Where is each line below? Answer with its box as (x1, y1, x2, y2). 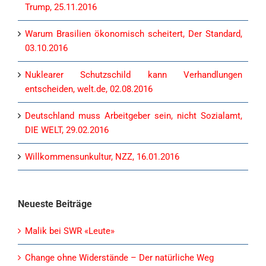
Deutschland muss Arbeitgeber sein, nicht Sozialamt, (25, 110, 242, 122)
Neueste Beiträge (18, 198, 92, 210)
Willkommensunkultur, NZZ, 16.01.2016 (25, 151, 179, 163)
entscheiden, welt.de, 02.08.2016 (25, 84, 153, 95)
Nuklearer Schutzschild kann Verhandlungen (25, 69, 242, 81)
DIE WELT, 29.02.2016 (25, 125, 109, 136)
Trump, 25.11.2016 (25, 2, 97, 13)
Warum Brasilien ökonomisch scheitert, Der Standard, (25, 28, 242, 40)
